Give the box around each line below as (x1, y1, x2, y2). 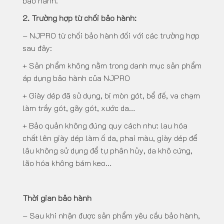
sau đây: (22, 42, 52, 53)
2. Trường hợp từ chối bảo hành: (22, 12, 136, 23)
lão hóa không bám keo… (22, 157, 111, 168)
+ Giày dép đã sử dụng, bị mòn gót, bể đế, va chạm (22, 90, 200, 101)
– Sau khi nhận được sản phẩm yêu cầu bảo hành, (22, 210, 200, 221)
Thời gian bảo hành (22, 192, 91, 203)
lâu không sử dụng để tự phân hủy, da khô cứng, (22, 145, 192, 156)
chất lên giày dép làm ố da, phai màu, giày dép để (22, 132, 197, 143)
